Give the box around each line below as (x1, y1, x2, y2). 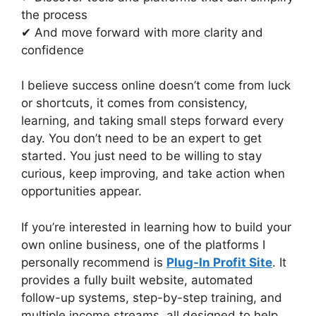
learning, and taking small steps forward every (21, 114, 284, 128)
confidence (21, 42, 84, 57)
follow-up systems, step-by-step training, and (21, 290, 282, 305)
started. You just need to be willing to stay (21, 149, 262, 164)
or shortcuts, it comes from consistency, (21, 96, 248, 111)
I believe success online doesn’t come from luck (21, 78, 291, 93)
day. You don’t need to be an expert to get (21, 131, 262, 146)
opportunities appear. (21, 184, 142, 199)
